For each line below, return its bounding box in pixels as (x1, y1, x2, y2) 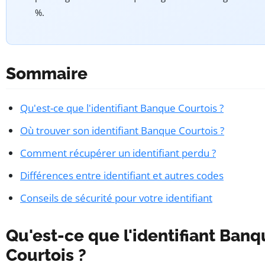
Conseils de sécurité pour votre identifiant (20, 191, 212, 205)
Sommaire (6, 64, 88, 84)
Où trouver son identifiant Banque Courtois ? (20, 124, 224, 138)
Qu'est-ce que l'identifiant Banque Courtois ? (20, 101, 224, 115)
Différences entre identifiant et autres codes (20, 169, 224, 183)
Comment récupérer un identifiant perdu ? (20, 146, 216, 160)
